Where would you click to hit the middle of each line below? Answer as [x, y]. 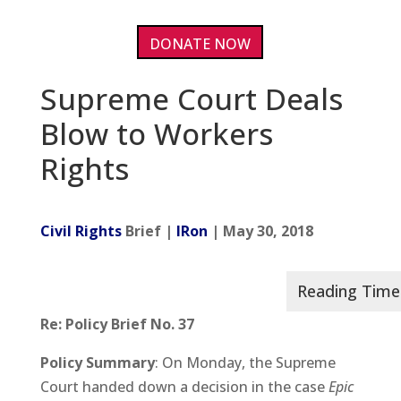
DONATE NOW [200, 43]
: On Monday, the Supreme [245, 363]
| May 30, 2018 [260, 231]
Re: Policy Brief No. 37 [117, 324]
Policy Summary [97, 363]
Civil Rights [81, 231]
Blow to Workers [156, 134]
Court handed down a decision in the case [184, 387]
